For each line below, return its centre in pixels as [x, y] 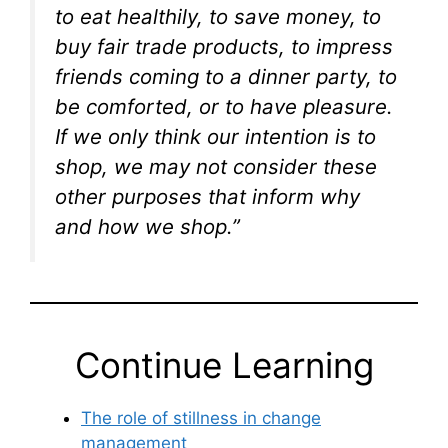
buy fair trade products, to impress [224, 46]
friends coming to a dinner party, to [226, 76]
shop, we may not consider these [216, 166]
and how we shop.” [147, 226]
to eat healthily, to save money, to [218, 16]
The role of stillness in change [201, 417]
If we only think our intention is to [215, 136]
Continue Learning [224, 364]
